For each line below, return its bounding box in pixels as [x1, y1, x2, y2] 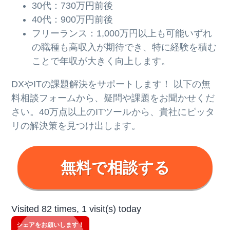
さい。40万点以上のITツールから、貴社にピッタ [11, 107, 215, 118]
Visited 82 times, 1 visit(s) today [11, 204, 142, 215]
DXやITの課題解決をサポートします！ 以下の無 [11, 79, 211, 90]
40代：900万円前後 [32, 14, 113, 25]
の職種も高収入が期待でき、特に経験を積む [32, 42, 217, 53]
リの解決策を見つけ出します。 [11, 121, 141, 131]
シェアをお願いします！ [16, 221, 85, 229]
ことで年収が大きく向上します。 [32, 56, 171, 67]
